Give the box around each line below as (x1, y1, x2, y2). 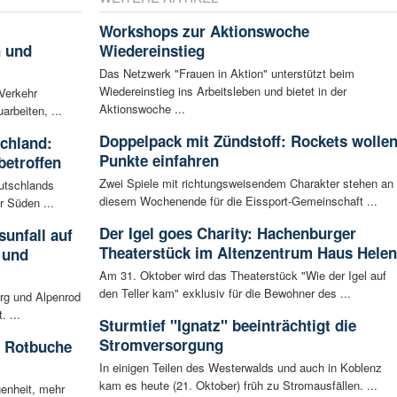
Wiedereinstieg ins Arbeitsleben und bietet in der (98, 82, 346, 100)
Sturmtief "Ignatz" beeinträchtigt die (98, 315, 356, 337)
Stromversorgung (98, 334, 223, 356)
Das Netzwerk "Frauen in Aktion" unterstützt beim (98, 65, 354, 82)
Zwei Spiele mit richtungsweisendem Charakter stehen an (98, 175, 393, 192)
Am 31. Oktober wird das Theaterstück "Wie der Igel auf (98, 267, 386, 284)
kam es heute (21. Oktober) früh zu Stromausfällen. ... (98, 377, 378, 394)
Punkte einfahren (98, 150, 219, 172)
